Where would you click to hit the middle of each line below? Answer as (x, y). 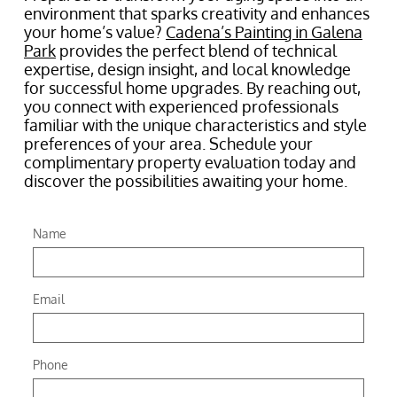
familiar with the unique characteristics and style (195, 125)
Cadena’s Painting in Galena (264, 32)
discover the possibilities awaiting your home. (186, 181)
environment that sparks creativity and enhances (197, 13)
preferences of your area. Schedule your (168, 144)
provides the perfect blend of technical (196, 51)
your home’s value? (95, 32)
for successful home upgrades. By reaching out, (192, 88)
